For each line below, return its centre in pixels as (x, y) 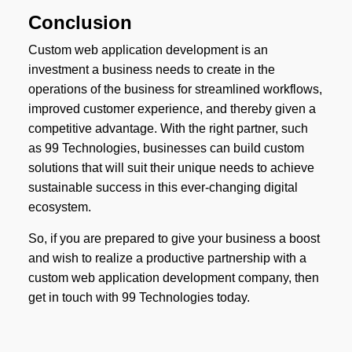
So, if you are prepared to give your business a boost (174, 239)
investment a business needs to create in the (151, 70)
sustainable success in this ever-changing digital (163, 188)
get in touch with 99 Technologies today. (139, 298)
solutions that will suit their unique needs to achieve (171, 168)
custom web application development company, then (173, 278)
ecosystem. (59, 207)
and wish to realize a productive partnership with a (167, 258)
